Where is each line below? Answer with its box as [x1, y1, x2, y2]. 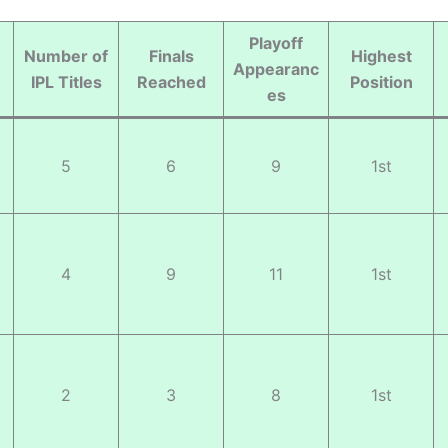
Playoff [249, 32, 303, 53]
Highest [350, 45, 412, 66]
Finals [148, 45, 194, 66]
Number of [24, 45, 108, 66]
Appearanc [233, 58, 319, 79]
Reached [136, 71, 206, 92]
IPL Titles [30, 71, 102, 92]
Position [349, 71, 413, 92]
